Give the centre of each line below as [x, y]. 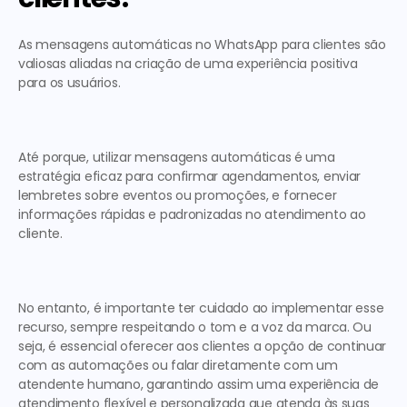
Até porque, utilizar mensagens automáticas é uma [177, 157]
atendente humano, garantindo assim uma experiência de [199, 384]
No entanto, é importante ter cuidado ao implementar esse [201, 308]
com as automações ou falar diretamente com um [178, 365]
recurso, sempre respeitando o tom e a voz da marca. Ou [195, 327]
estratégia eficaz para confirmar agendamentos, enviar [190, 176]
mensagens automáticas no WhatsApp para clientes [199, 45]
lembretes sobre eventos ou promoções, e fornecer [178, 195]
